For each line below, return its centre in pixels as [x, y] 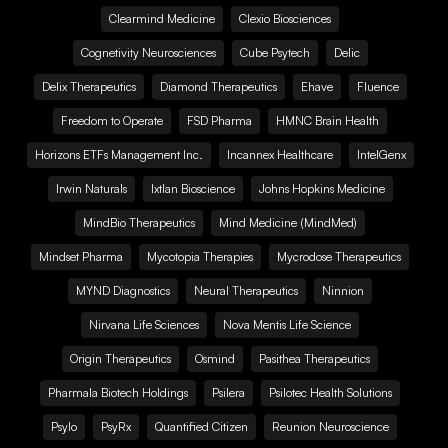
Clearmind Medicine [162, 18]
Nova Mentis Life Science [287, 324]
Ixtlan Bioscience [192, 188]
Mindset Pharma [81, 256]
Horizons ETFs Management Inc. [118, 154]
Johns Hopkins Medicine [321, 188]
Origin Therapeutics [120, 358]
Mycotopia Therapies [200, 256]
